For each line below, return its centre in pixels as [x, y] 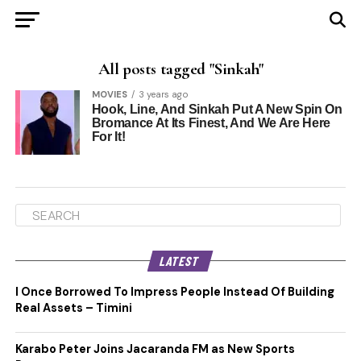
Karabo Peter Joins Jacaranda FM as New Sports [155, 349]
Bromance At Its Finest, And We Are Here [211, 123]
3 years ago [163, 94]
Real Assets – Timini [73, 308]
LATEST [181, 261]
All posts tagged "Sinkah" [180, 69]
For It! [108, 137]
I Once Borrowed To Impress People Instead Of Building [174, 292]
